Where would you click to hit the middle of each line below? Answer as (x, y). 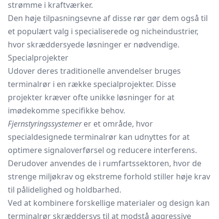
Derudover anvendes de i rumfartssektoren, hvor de (105, 163)
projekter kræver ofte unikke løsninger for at (91, 97)
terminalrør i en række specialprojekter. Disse (92, 84)
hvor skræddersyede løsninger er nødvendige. (94, 44)
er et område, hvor (117, 124)
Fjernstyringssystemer (45, 124)
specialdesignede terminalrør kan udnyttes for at (99, 137)
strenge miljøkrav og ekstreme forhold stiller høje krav (109, 176)
